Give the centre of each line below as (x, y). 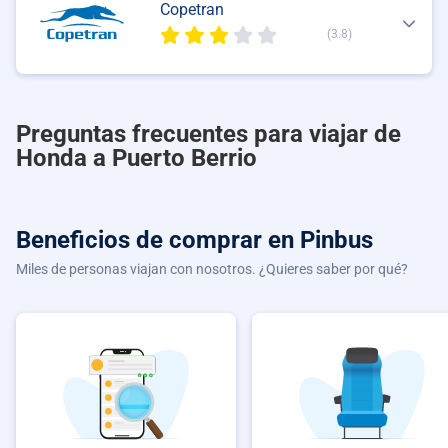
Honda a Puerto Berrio (136, 157)
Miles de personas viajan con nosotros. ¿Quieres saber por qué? (212, 268)
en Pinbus (320, 239)
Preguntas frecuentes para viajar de (208, 133)
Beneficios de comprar (142, 239)
